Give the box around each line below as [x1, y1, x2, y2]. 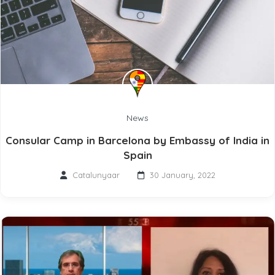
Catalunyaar [72, 170, 120, 180]
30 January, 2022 [149, 170, 215, 180]
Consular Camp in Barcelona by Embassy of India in [6, 134, 269, 147]
